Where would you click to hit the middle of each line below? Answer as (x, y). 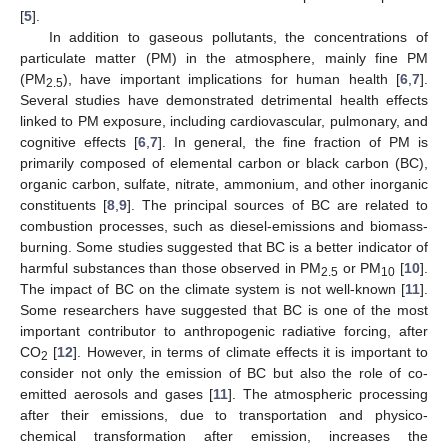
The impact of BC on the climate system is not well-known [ (212, 289)
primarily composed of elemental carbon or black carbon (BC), (224, 163)
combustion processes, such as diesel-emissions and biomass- (224, 226)
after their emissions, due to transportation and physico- (224, 415)
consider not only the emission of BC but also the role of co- (224, 373)
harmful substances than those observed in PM (171, 268)
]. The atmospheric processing (328, 394)
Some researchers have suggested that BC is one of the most (224, 310)
